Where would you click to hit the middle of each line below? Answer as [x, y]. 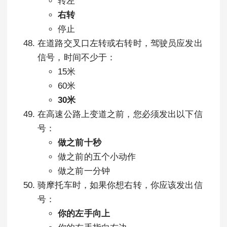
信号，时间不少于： [77, 58]
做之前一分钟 [84, 171]
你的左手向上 [84, 214]
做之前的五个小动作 [97, 157]
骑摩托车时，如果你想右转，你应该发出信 [120, 185]
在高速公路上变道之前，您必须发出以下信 [120, 114]
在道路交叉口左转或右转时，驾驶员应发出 [120, 43]
